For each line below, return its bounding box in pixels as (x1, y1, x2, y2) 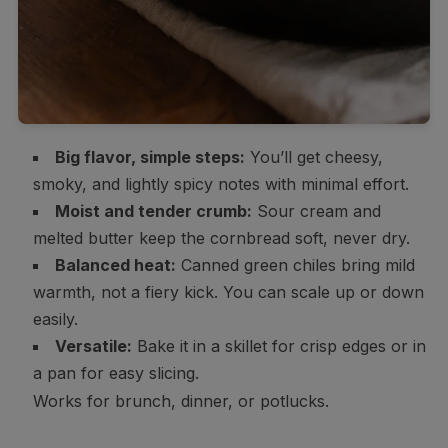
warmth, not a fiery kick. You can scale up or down (32, 281, 424, 302)
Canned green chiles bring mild (175, 254, 415, 275)
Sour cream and (251, 200, 381, 221)
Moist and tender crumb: (54, 200, 252, 221)
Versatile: (54, 335, 132, 356)
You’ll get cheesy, (244, 146, 383, 167)
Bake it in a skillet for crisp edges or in (131, 335, 426, 356)
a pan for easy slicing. (32, 362, 199, 383)
